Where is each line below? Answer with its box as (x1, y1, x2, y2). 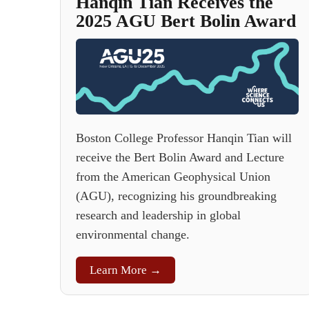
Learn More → (90, 263, 161, 277)
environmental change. (76, 228, 190, 242)
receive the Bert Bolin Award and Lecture (76, 150, 284, 165)
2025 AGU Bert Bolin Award (76, 11, 296, 31)
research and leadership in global (76, 208, 241, 223)
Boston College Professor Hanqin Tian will (76, 131, 292, 146)
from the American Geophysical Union (76, 170, 270, 184)
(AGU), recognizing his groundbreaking (76, 189, 277, 203)
